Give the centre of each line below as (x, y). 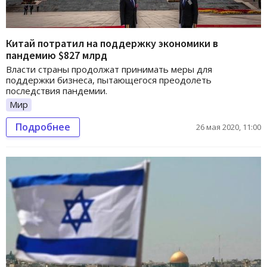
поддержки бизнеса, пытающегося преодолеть (109, 80)
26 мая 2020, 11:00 (229, 127)
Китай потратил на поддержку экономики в (112, 44)
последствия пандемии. (57, 91)
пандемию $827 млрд (57, 55)
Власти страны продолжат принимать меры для (109, 69)
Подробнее (43, 127)
